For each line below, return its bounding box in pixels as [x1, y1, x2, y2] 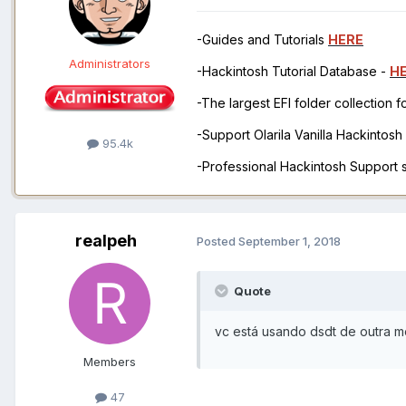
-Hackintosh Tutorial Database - [197, 63, 390, 79]
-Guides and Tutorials [197, 31, 328, 47]
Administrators [69, 55, 150, 71]
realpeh [75, 230, 137, 250]
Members [83, 353, 136, 369]
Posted [197, 234, 238, 249]
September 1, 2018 [238, 234, 341, 249]
